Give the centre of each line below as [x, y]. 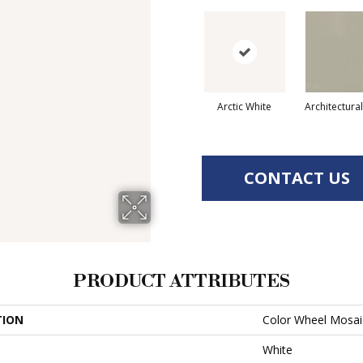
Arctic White [244, 107]
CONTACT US [297, 178]
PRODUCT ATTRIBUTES [181, 282]
